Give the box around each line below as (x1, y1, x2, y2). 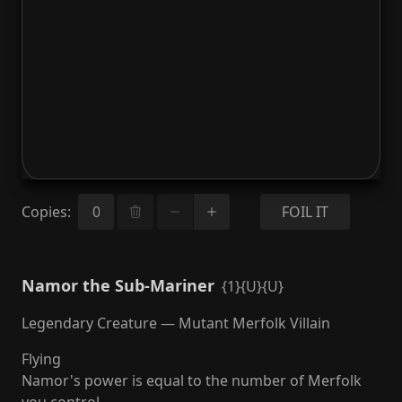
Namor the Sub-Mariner (22, 275, 214, 296)
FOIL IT (281, 202, 328, 222)
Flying (22, 349, 61, 369)
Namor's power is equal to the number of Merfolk (22, 371, 362, 390)
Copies (22, 202, 67, 222)
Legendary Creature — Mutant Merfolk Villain (22, 313, 330, 333)
